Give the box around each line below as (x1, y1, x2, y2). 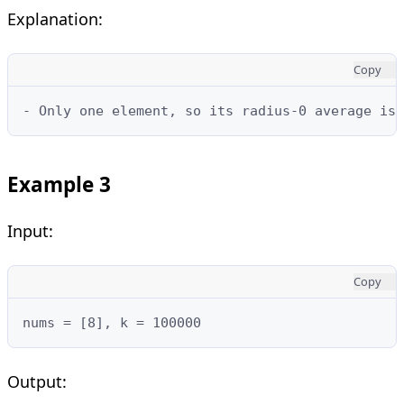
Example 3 (7, 170, 111, 198)
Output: (7, 370, 67, 392)
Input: (7, 219, 53, 242)
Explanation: (7, 7, 103, 30)
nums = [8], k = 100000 (23, 314, 201, 331)
